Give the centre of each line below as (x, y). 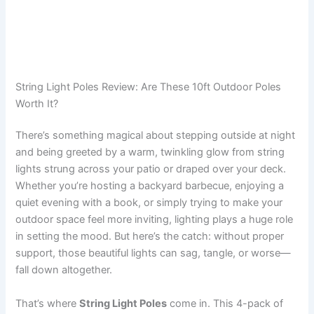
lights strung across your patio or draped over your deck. (151, 169)
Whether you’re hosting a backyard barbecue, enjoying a (150, 186)
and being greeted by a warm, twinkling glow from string (150, 152)
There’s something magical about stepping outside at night (156, 136)
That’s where (48, 303)
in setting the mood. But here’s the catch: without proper (150, 237)
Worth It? (37, 103)
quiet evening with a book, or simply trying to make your (149, 203)
